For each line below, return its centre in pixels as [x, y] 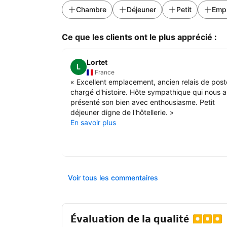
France [105, 72]
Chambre [91, 10]
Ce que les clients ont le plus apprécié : [139, 37]
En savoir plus [93, 122]
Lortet [97, 62]
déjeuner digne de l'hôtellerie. [119, 112]
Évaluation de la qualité [130, 219]
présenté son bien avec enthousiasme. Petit [143, 102]
